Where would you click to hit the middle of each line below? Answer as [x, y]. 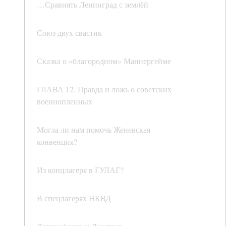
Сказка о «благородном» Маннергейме [104, 61]
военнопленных [65, 101]
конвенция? [57, 142]
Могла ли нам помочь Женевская [94, 130]
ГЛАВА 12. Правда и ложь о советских [104, 89]
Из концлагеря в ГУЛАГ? [80, 170]
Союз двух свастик [69, 33]
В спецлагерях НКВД [74, 198]
